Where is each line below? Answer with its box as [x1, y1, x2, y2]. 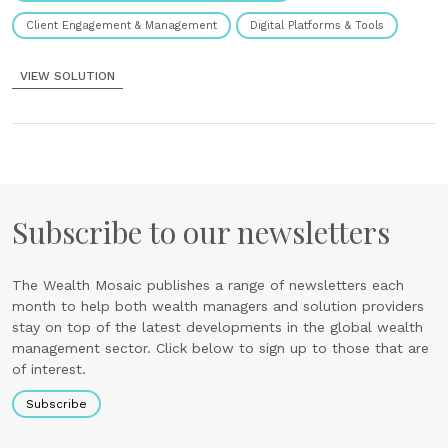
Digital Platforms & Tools [250, 19, 384, 33]
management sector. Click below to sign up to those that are [12, 340, 429, 357]
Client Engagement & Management [26, 19, 217, 33]
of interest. [12, 361, 86, 378]
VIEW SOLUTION [20, 69, 115, 84]
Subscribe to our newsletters [12, 212, 390, 253]
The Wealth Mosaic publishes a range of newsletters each [12, 277, 404, 294]
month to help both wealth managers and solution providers [12, 298, 424, 315]
